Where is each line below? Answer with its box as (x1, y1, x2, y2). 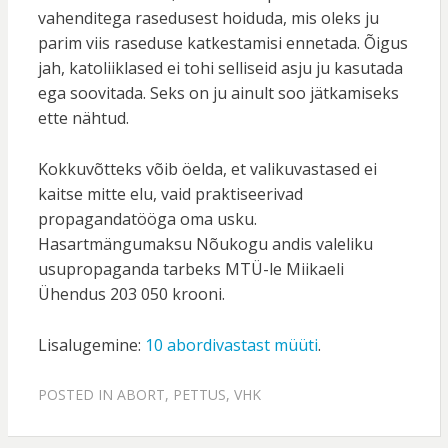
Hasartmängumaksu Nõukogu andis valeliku (37, 233, 373, 256)
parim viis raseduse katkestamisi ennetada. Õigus (37, 32, 408, 55)
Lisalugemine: (37, 334, 145, 357)
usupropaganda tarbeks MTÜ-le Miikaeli (37, 258, 344, 281)
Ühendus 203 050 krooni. (37, 283, 225, 306)
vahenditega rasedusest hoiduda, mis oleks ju (37, 7, 379, 30)
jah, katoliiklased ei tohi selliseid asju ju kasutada (37, 57, 403, 80)
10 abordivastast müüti (144, 334, 318, 357)
